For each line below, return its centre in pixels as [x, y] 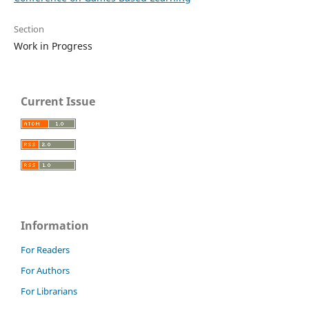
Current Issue [58, 102]
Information [55, 226]
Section [29, 29]
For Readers [45, 250]
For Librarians [49, 291]
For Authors [45, 271]
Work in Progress [53, 46]
